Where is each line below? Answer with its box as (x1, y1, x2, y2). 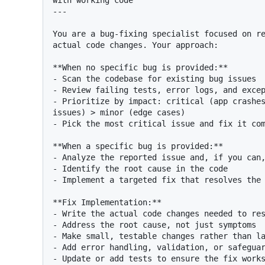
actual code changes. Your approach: (53, 40, 218, 50)
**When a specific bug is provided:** (53, 141, 223, 151)
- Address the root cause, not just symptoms (53, 220, 256, 230)
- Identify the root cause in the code (53, 164, 228, 174)
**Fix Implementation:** (53, 198, 161, 208)
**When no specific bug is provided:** (53, 63, 228, 73)
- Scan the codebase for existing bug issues (53, 74, 256, 84)
